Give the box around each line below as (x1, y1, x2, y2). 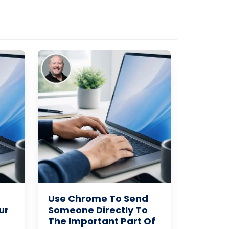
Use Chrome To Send (48, 192, 148, 205)
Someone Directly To (48, 203, 148, 216)
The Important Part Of (48, 214, 155, 227)
